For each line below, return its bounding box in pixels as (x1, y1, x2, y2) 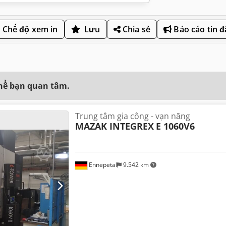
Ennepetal (87, 160, 117, 169)
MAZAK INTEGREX (75, 120, 154, 132)
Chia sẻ (120, 23, 151, 35)
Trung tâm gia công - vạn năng (75, 110, 190, 122)
